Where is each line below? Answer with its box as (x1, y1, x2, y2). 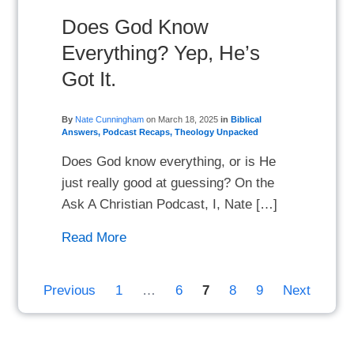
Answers (62, 127, 99, 137)
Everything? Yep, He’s (62, 42, 261, 65)
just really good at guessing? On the (62, 175, 275, 190)
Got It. (62, 68, 117, 91)
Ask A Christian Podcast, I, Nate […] (62, 196, 278, 212)
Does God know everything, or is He (62, 153, 277, 169)
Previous (43, 282, 96, 298)
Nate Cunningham (75, 115, 145, 125)
